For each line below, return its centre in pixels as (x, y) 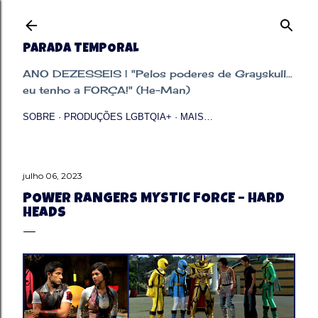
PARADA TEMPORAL (81, 49)
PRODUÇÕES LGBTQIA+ (118, 117)
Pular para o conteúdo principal (159, 18)
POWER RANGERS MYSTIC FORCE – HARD (154, 199)
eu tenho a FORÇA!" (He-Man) (106, 90)
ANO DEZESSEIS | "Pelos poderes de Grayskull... (158, 73)
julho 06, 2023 (53, 176)
